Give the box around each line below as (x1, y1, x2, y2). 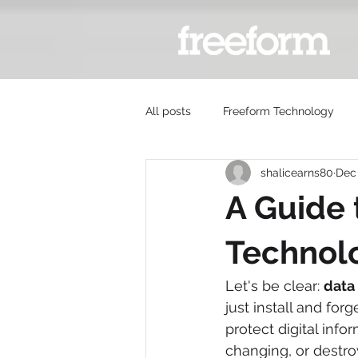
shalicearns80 (261, 165, 333, 179)
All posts (145, 104, 191, 117)
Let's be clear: (225, 277, 324, 294)
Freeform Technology (223, 104, 334, 117)
